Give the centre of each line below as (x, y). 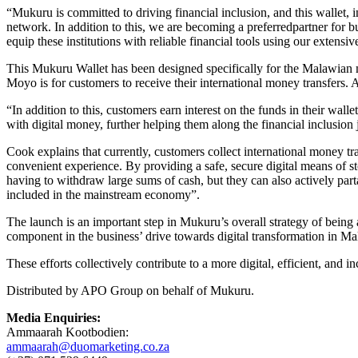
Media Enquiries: (54, 318)
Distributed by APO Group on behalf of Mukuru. (130, 291)
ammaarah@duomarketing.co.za (88, 347)
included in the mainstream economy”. (103, 195)
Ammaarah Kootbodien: (68, 332)
